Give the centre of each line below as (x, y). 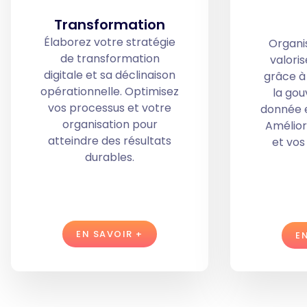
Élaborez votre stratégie (110, 42)
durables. (110, 158)
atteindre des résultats (110, 141)
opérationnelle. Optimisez (110, 92)
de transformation (110, 59)
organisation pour (110, 125)
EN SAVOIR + (110, 234)
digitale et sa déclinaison (110, 75)
